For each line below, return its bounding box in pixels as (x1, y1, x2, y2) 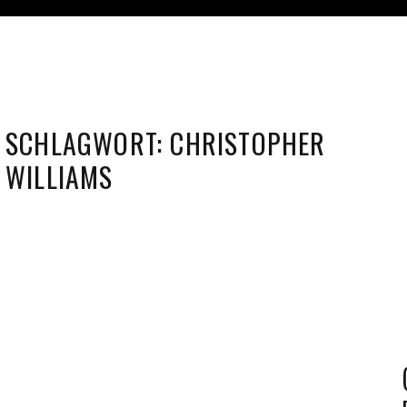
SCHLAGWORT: (5, 123, 171, 164)
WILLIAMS (5, 156, 114, 197)
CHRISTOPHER (170, 123, 326, 164)
